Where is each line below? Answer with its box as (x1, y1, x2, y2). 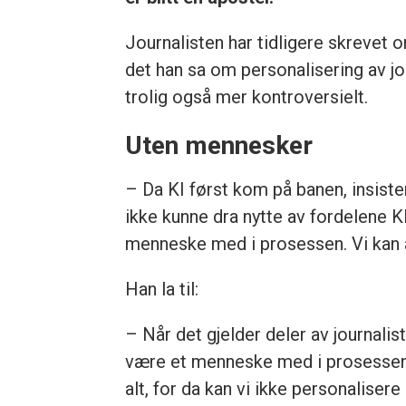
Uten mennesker (125, 130, 314, 161)
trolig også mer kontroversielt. (125, 85, 369, 108)
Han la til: (125, 278, 204, 301)
